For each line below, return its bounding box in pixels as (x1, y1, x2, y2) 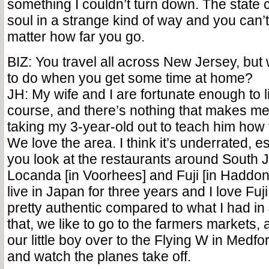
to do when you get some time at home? (7, 70, 253, 86)
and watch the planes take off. (7, 249, 191, 264)
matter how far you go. (7, 29, 145, 44)
